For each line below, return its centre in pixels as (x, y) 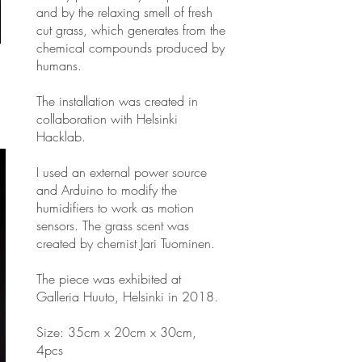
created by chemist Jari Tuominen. (126, 243)
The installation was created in (117, 101)
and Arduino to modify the (107, 190)
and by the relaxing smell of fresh (124, 12)
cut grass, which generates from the (131, 30)
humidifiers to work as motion (115, 208)
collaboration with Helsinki (107, 119)
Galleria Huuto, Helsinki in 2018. (127, 297)
